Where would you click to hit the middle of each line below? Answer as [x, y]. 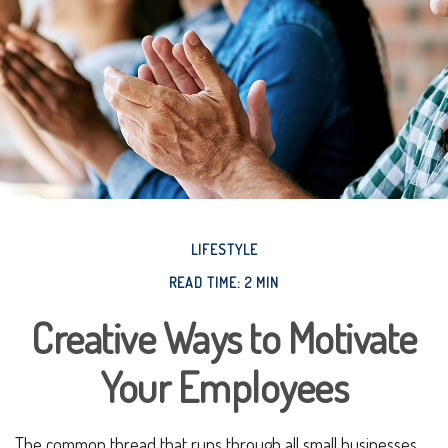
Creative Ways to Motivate [224, 337]
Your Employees [224, 386]
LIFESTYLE [224, 249]
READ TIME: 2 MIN [224, 282]
